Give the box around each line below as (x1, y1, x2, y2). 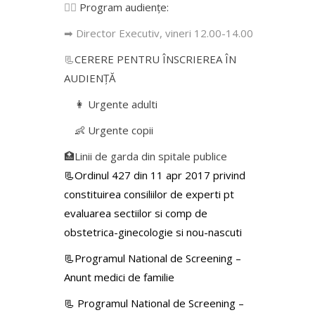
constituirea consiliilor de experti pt (64, 186, 234, 201)
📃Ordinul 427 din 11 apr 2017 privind (64, 167, 245, 182)
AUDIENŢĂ (64, 70, 115, 85)
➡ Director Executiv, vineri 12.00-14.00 (64, 25, 253, 40)
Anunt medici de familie (64, 269, 174, 284)
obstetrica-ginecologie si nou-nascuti (64, 224, 242, 239)
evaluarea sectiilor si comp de (64, 205, 207, 220)
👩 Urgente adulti (75, 96, 157, 111)
